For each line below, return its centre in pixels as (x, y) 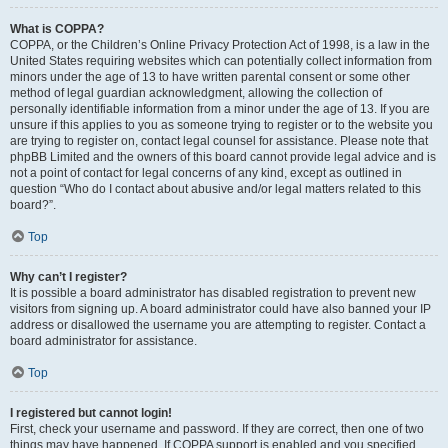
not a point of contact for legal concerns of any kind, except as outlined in (206, 173)
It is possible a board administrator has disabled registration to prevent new (213, 293)
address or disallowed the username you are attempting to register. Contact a (218, 325)
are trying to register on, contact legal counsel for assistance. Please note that (219, 141)
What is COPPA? (57, 29)
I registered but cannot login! (91, 413)
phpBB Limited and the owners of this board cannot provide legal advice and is (223, 157)
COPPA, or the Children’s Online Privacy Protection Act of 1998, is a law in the (220, 45)
